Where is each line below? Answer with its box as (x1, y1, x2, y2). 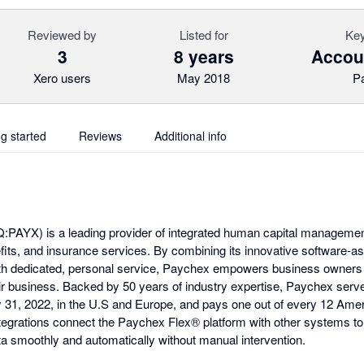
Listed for (179, 26, 228, 43)
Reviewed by (28, 26, 97, 43)
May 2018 (177, 69, 231, 86)
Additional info (154, 128, 227, 144)
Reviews (79, 128, 122, 144)
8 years (173, 44, 234, 68)
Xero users (33, 69, 92, 86)
